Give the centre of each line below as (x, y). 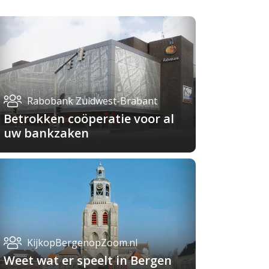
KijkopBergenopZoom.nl (82, 243)
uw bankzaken (46, 133)
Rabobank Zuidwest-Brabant (92, 101)
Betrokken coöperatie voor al (89, 118)
